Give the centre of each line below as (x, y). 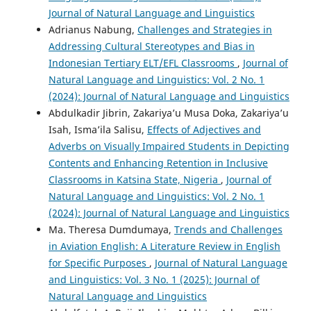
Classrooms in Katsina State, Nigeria (135, 179)
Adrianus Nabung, (93, 29)
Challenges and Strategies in (205, 29)
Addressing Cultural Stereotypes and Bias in (152, 46)
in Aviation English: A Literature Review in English (165, 246)
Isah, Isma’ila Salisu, (98, 129)
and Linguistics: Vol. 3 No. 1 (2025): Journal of (154, 279)
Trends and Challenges (228, 229)
